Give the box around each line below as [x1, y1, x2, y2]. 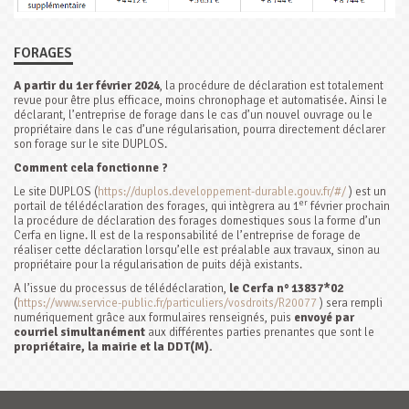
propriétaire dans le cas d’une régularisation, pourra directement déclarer [14, 121, 385, 137]
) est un [346, 184, 386, 199]
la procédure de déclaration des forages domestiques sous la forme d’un [14, 213, 381, 228]
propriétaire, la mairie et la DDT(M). [14, 339, 213, 354]
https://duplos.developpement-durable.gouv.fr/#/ [98, 184, 346, 199]
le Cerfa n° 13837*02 [229, 280, 343, 296]
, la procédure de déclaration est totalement [160, 78, 383, 93]
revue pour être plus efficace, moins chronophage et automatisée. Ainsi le [14, 92, 387, 108]
